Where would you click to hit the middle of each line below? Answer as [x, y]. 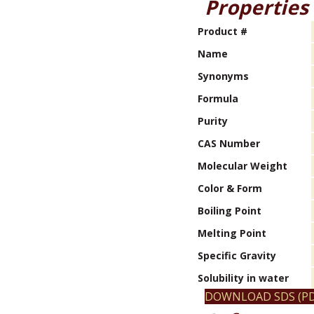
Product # [223, 31]
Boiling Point [230, 211]
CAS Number [229, 143]
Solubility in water [243, 278]
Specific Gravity [237, 255]
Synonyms [223, 76]
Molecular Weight [243, 166]
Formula [218, 98]
